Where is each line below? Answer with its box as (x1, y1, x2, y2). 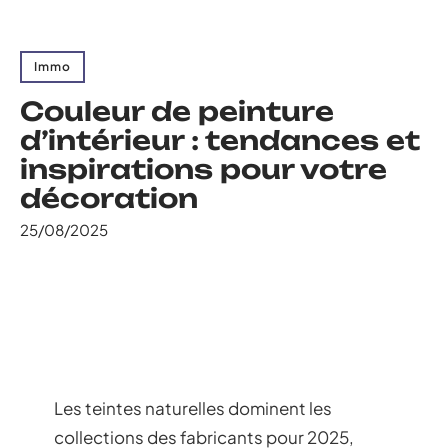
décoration (20, 182, 198, 214)
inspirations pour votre (20, 153, 387, 185)
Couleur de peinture (20, 95, 334, 127)
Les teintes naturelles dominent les (54, 397, 332, 419)
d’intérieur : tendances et (20, 124, 420, 156)
